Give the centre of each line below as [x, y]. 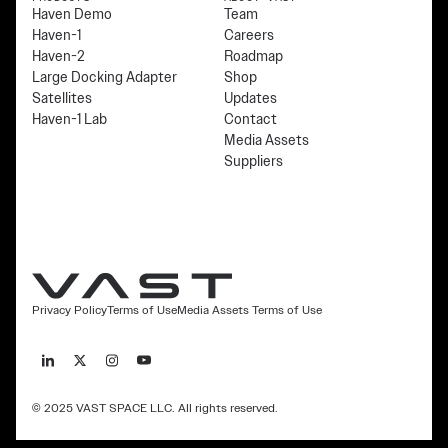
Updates [250, 98]
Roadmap [253, 56]
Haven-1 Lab [69, 119]
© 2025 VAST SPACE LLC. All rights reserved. [155, 408]
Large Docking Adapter [104, 77]
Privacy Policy [69, 310]
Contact [250, 119]
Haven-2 [58, 56]
